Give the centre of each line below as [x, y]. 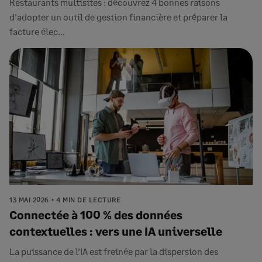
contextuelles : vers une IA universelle [116, 231]
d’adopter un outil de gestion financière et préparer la [118, 17]
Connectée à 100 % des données [96, 215]
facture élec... [37, 31]
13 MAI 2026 [29, 200]
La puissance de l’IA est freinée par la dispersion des [114, 251]
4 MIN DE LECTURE [88, 200]
